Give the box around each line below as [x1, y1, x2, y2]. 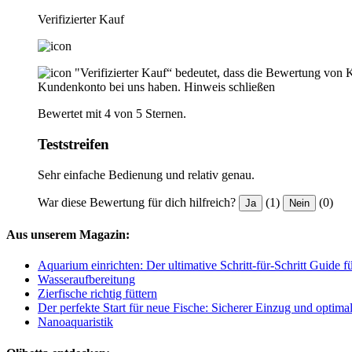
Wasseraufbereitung [38, 273, 135, 287]
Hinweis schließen [184, 80, 275, 94]
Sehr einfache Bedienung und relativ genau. [38, 167, 255, 181]
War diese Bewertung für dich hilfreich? [38, 195, 236, 209]
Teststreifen [38, 136, 109, 152]
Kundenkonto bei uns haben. [38, 80, 181, 94]
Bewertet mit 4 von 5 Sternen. [38, 107, 186, 121]
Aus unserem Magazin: [6, 227, 130, 241]
